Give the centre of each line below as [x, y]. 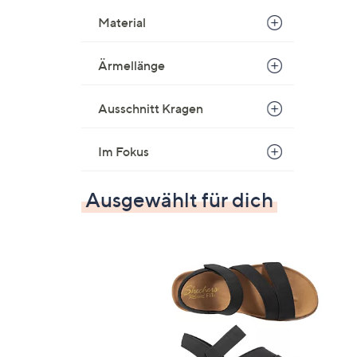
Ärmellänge [131, 65]
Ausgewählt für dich [179, 200]
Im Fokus [124, 151]
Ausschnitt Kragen [151, 108]
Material [122, 22]
